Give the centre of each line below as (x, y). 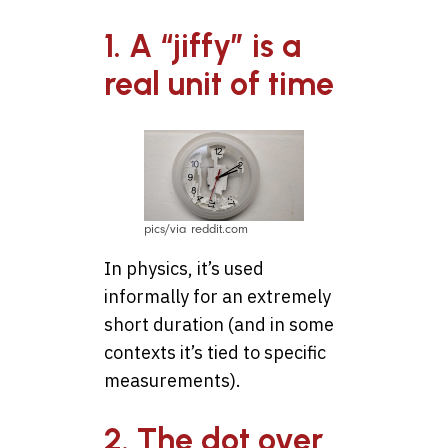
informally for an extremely (217, 296)
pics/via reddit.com (196, 228)
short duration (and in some (219, 324)
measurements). (172, 380)
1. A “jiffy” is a (202, 45)
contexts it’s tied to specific (215, 352)
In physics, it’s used (184, 268)
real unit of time (219, 83)
